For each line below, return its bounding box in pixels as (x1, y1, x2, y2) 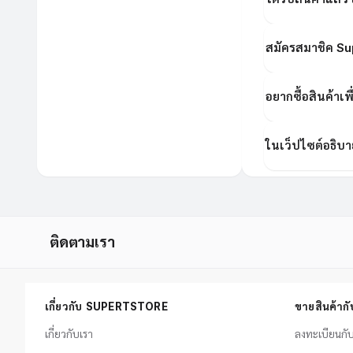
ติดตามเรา (50, 233, 115, 252)
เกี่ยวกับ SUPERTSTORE (45, 300, 168, 314)
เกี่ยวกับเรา (45, 328, 93, 341)
